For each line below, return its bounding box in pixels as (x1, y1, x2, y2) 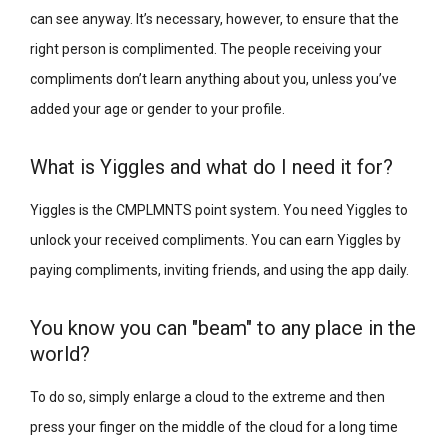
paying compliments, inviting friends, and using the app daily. (30, 261, 409, 278)
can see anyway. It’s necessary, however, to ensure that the (30, 10, 399, 27)
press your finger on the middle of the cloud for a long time (30, 418, 398, 435)
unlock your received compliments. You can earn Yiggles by (30, 231, 401, 248)
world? (30, 341, 90, 366)
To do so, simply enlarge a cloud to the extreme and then (30, 388, 385, 405)
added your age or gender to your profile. (30, 100, 285, 117)
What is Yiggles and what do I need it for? (30, 154, 393, 179)
